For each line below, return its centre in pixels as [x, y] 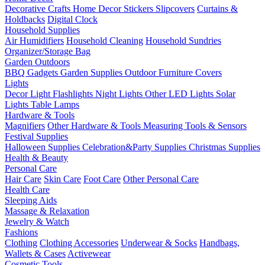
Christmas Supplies [224, 147]
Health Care [27, 189]
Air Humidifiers [34, 40]
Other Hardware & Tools [95, 125]
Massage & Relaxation [47, 211]
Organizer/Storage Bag [48, 51]
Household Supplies [42, 30]
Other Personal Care [161, 179]
